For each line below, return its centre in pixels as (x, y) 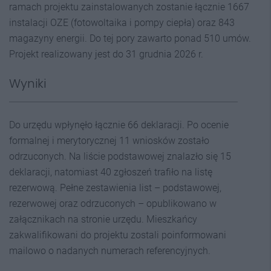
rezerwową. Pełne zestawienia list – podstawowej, (115, 188)
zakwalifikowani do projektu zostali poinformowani (118, 235)
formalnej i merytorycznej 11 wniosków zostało (109, 141)
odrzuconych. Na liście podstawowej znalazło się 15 (120, 156)
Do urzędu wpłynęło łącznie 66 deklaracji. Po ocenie (119, 125)
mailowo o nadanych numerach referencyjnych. (110, 251)
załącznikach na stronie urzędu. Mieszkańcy (103, 219)
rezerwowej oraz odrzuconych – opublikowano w (113, 204)
